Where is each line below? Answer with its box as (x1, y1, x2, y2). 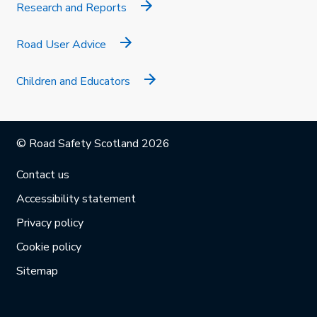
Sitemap (16, 263, 58, 279)
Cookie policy (16, 239, 81, 255)
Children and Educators (16, 74, 130, 90)
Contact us (16, 167, 69, 183)
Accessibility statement (16, 191, 136, 207)
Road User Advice (16, 37, 106, 53)
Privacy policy (16, 215, 83, 231)
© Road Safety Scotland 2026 (16, 136, 170, 152)
